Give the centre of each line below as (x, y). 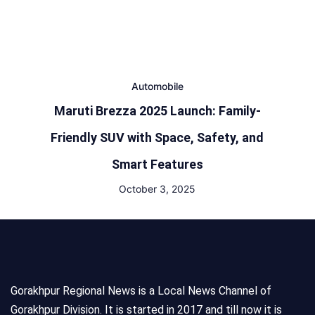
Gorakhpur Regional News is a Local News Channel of (141, 291)
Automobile (157, 86)
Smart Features (157, 164)
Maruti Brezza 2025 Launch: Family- (157, 111)
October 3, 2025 (157, 189)
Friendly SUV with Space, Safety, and (157, 137)
